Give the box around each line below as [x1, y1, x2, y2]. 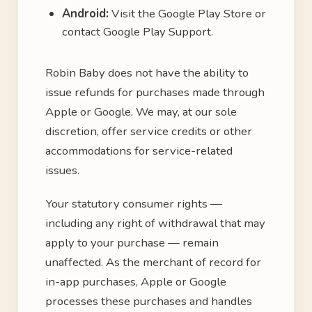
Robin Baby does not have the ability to [45, 65, 249, 81]
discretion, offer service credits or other [45, 123, 252, 139]
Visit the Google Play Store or [109, 6, 266, 22]
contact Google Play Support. [62, 24, 213, 40]
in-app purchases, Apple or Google [45, 274, 226, 290]
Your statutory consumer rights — [45, 196, 222, 212]
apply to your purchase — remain [45, 235, 219, 251]
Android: [62, 6, 109, 22]
